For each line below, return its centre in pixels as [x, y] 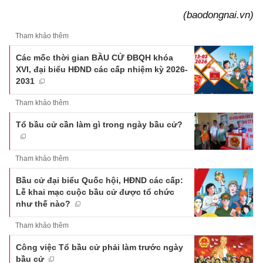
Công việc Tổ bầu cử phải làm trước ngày [100, 247]
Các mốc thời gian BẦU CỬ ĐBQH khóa [95, 58]
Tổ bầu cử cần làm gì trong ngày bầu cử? [99, 125]
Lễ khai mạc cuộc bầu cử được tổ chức [95, 192]
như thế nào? [43, 203]
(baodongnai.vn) [218, 15]
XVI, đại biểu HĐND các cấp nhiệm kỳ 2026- [102, 70]
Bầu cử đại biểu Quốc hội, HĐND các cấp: [100, 180]
